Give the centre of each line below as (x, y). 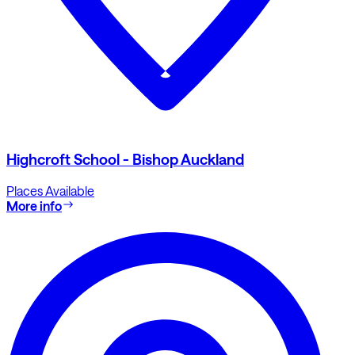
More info (34, 205)
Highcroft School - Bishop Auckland (125, 160)
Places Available (50, 190)
